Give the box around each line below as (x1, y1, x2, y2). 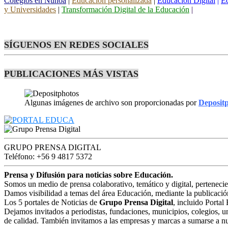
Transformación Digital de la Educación (62, 5, 189, 14)
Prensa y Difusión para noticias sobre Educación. (4, 170, 173, 180)
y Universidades (4, 5, 56, 14)
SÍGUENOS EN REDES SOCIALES (4, 40, 149, 50)
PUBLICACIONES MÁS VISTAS (4, 69, 138, 79)
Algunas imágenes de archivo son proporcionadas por (24, 98, 198, 107)
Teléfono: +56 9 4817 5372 (4, 152, 92, 161)
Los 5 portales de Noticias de (4, 198, 99, 207)
